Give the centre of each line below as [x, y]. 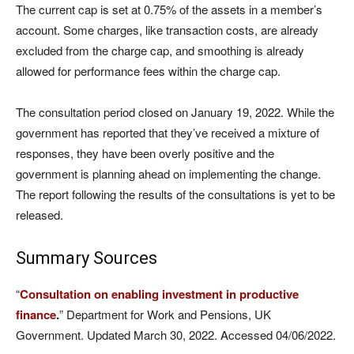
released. [40, 215]
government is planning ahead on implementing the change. [168, 173]
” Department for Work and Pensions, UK [165, 314]
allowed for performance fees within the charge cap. [148, 71]
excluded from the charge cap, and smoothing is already [160, 50]
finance [36, 314]
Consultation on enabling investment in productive [159, 294]
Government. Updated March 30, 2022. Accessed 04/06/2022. [176, 335]
